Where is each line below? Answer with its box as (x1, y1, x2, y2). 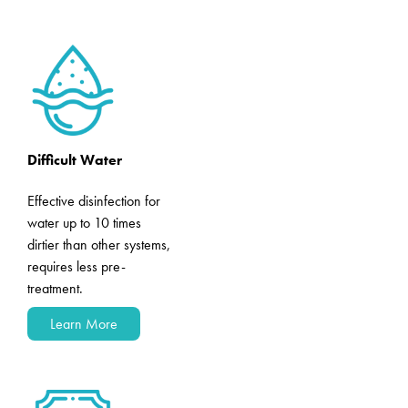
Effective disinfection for (27, 191, 160, 210)
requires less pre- (27, 257, 126, 276)
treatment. (27, 279, 83, 298)
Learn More (50, 314, 117, 333)
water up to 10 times (27, 213, 141, 232)
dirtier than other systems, (27, 235, 170, 254)
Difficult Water (27, 150, 122, 169)
